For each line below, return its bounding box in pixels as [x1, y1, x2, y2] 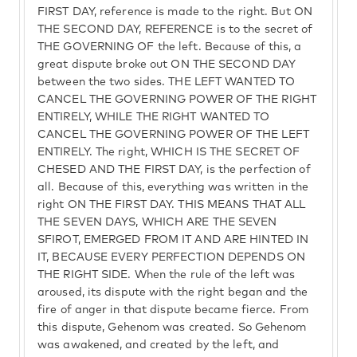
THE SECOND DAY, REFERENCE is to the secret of [37, 24, 313, 35]
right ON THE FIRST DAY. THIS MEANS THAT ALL [37, 199, 306, 210]
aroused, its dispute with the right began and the [37, 287, 308, 298]
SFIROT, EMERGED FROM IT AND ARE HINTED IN [37, 234, 309, 245]
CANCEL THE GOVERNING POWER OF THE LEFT [37, 129, 309, 140]
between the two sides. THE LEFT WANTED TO [37, 76, 296, 88]
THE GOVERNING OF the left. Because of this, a [37, 41, 302, 53]
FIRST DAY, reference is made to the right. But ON [37, 6, 312, 18]
